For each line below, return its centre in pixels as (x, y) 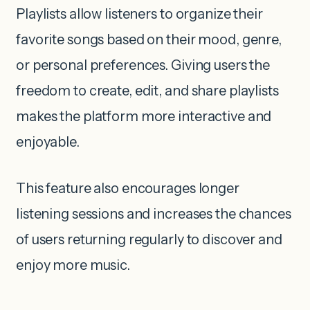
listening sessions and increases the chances (154, 214)
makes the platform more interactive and (144, 117)
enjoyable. (48, 142)
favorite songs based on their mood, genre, (149, 40)
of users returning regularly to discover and (149, 240)
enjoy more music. (73, 265)
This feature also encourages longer (128, 189)
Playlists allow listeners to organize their (139, 14)
